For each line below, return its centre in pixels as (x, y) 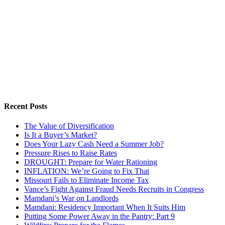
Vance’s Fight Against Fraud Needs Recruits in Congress (114, 189)
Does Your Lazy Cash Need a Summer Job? (94, 144)
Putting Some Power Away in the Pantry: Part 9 (99, 216)
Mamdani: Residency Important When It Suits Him (105, 207)
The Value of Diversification (69, 126)
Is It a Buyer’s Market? (61, 135)
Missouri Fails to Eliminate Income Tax (86, 180)
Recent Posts (26, 106)
